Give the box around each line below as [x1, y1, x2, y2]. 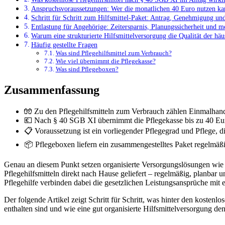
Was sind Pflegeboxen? [55, 65, 119, 73]
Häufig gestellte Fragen [31, 40, 97, 49]
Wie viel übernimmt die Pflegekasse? [55, 57, 156, 65]
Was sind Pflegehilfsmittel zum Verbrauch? [55, 49, 172, 57]
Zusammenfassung [4, 83, 99, 96]
